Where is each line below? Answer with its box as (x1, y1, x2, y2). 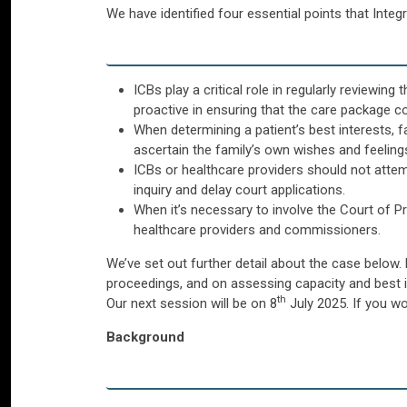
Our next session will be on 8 (106, 294, 277, 312)
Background (106, 328, 184, 345)
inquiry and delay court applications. (134, 181, 345, 198)
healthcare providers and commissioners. (134, 221, 381, 238)
